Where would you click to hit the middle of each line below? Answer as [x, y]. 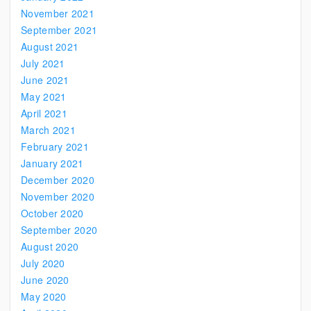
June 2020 [45, 280]
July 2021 [43, 63]
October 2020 [52, 213]
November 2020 [58, 196]
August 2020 [50, 246]
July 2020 [43, 263]
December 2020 [58, 180]
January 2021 [52, 163]
